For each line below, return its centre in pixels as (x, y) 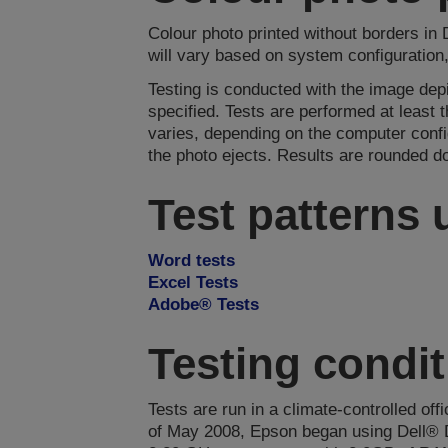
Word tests (191, 260)
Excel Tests (192, 282)
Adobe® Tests (203, 304)
